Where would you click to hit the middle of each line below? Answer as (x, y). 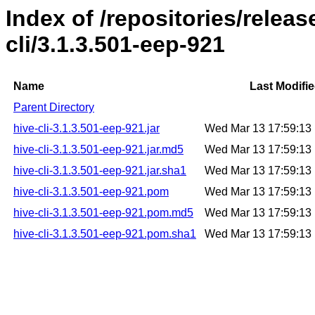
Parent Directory (54, 108)
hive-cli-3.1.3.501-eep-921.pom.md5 (103, 213)
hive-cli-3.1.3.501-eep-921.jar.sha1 (100, 171)
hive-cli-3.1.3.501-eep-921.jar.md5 (98, 150)
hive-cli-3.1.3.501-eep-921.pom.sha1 (105, 234)
